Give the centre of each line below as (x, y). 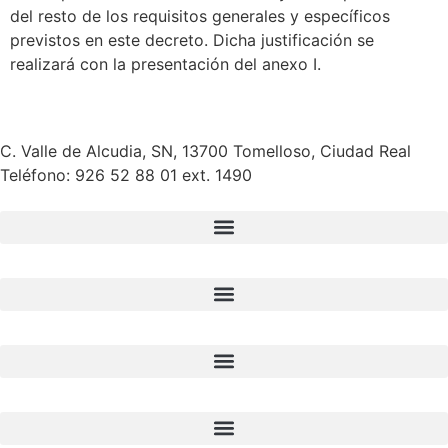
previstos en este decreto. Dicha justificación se (192, 40)
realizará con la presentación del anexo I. (165, 64)
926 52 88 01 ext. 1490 (163, 174)
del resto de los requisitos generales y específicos (200, 16)
